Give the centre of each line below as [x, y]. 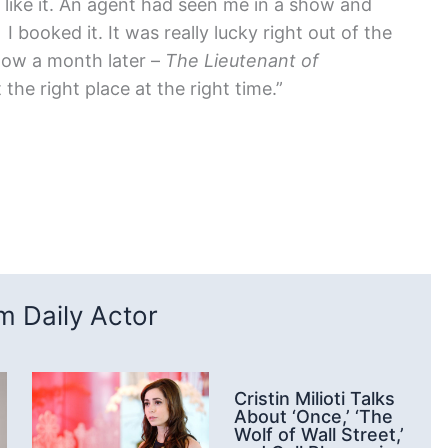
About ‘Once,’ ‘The [313, 416]
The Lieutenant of [242, 61]
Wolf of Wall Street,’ [319, 434]
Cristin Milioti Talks [314, 398]
